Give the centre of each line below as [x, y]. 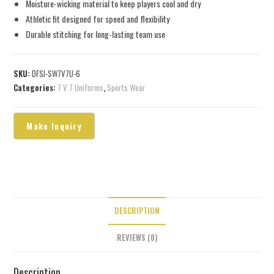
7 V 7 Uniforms [81, 88]
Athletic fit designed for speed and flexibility [98, 19]
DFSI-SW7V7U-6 [56, 74]
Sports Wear [127, 88]
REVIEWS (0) [137, 238]
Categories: [36, 88]
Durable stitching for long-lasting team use [96, 34]
